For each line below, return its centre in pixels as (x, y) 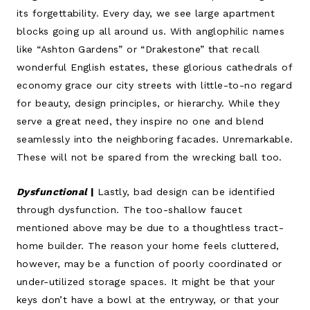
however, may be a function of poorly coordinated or (149, 263)
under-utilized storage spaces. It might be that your (146, 281)
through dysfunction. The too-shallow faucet (130, 209)
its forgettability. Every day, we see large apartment (146, 13)
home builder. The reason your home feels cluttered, (148, 245)
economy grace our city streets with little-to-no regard (155, 85)
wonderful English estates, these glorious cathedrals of (155, 67)
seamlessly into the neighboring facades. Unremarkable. (155, 139)
